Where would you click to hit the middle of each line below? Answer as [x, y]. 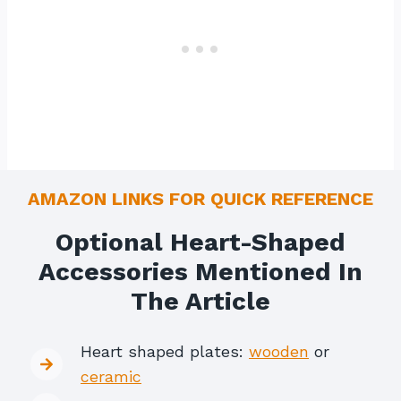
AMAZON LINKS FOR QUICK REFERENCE [200, 199]
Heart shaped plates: [165, 352]
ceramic [111, 377]
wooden [279, 352]
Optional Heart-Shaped [200, 242]
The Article [200, 301]
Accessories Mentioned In [200, 272]
